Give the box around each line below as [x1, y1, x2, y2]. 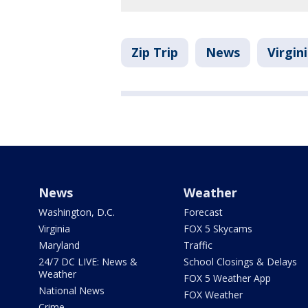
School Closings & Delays [183, 255, 297, 269]
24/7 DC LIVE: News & [38, 255, 137, 269]
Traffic [183, 239, 212, 252]
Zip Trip [131, 44, 178, 61]
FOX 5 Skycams [183, 222, 252, 236]
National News [38, 284, 104, 298]
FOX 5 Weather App [183, 272, 271, 285]
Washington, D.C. [38, 206, 115, 219]
